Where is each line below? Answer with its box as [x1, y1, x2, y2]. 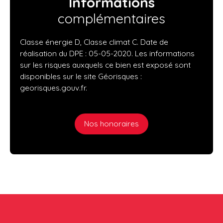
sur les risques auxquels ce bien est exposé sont [20, 59, 191, 70]
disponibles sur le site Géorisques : [20, 71, 142, 81]
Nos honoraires [84, 118, 139, 129]
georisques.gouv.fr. [20, 82, 87, 93]
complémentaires [58, 9, 165, 27]
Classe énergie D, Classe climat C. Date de [20, 36, 168, 47]
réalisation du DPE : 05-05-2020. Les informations [20, 48, 195, 58]
